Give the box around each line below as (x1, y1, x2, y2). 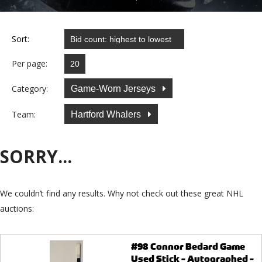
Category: (12, 82, 48, 94)
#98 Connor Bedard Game (130, 240, 245, 253)
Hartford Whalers (71, 109, 143, 119)
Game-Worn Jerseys (71, 83, 158, 94)
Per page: (12, 58, 47, 70)
